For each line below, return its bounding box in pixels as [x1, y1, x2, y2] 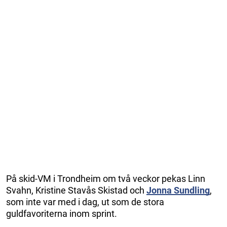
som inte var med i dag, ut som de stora [6, 196, 164, 207]
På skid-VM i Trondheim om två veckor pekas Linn [6, 173, 205, 184]
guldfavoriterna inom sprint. [6, 208, 117, 219]
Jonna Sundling [146, 184, 210, 196]
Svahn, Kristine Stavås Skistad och [6, 184, 144, 196]
